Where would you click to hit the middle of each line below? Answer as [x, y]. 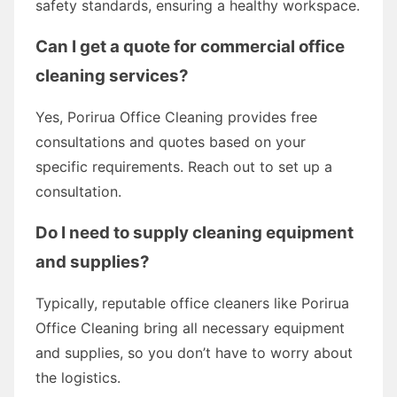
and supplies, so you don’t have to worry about [194, 352]
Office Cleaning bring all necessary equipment [190, 327]
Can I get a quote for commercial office [190, 46]
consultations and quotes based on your [171, 141]
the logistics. [78, 377]
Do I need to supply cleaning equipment [195, 232]
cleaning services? [112, 75]
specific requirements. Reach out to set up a [184, 166]
